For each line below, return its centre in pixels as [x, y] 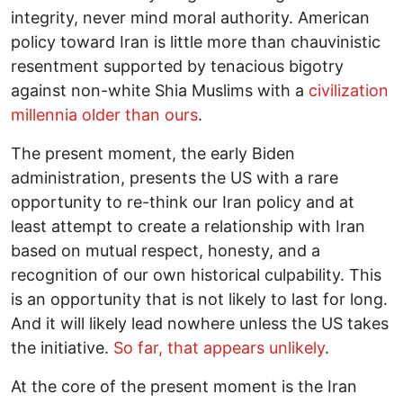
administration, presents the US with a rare [175, 178]
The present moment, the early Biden [153, 154]
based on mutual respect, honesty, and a [166, 251]
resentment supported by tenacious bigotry [177, 67]
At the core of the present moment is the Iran [184, 387]
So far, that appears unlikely [217, 348]
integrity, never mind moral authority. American [190, 18]
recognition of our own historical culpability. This [196, 275]
